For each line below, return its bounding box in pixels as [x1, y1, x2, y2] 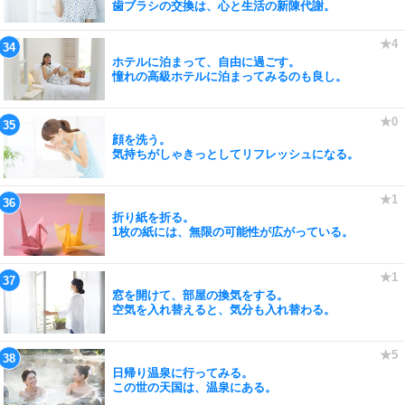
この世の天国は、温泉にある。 [112, 380, 277, 394]
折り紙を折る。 [112, 210, 194, 224]
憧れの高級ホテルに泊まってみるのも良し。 [112, 69, 347, 83]
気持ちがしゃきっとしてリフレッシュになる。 [112, 146, 359, 161]
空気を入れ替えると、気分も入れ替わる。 [112, 302, 335, 316]
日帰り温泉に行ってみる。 [112, 365, 253, 380]
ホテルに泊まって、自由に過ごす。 [112, 54, 300, 69]
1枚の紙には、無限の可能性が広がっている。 [112, 224, 353, 239]
